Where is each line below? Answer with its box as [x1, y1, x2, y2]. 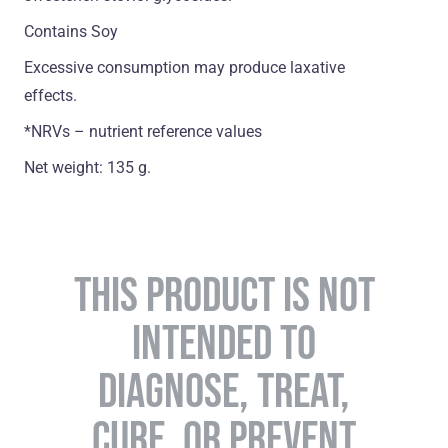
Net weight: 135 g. [24, 158, 151, 178]
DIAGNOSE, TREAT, [98, 363, 350, 418]
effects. [24, 86, 77, 106]
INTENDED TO [132, 315, 316, 370]
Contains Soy [24, 22, 118, 42]
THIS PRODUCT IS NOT [73, 267, 375, 322]
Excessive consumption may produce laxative [24, 58, 345, 78]
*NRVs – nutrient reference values [24, 122, 262, 142]
